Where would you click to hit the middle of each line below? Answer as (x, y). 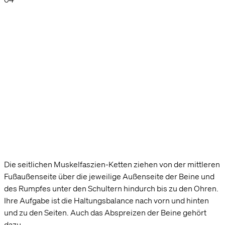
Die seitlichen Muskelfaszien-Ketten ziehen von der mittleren (112, 164)
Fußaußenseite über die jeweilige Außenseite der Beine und (109, 176)
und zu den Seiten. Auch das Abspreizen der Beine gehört (105, 212)
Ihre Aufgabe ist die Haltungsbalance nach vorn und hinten (106, 200)
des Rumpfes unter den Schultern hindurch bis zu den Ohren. (111, 188)
